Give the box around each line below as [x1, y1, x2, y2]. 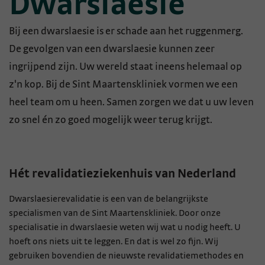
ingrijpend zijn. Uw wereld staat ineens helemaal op [9, 61, 242, 72]
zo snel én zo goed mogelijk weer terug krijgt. [9, 114, 212, 125]
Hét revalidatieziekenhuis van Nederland [9, 167, 236, 180]
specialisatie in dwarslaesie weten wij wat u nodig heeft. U [9, 222, 241, 232]
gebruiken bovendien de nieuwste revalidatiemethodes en [9, 250, 244, 260]
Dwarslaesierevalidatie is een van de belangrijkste [9, 193, 208, 203]
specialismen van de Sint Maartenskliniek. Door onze [9, 208, 221, 218]
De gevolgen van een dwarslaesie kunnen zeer [9, 43, 215, 54]
